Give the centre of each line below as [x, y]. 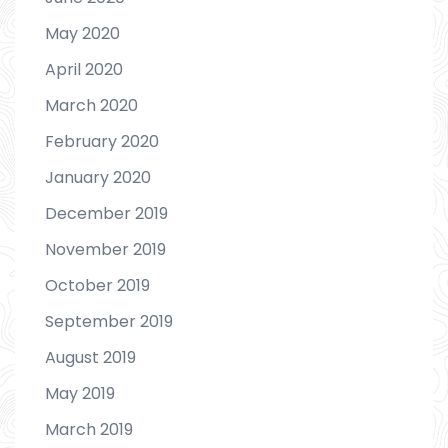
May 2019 [80, 393]
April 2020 [84, 69]
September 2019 [109, 321]
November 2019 [105, 249]
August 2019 [90, 357]
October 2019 [97, 285]
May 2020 [82, 33]
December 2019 [106, 213]
